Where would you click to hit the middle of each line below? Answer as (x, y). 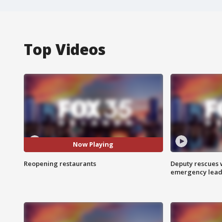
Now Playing (93, 144)
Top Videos (65, 49)
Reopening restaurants (60, 163)
